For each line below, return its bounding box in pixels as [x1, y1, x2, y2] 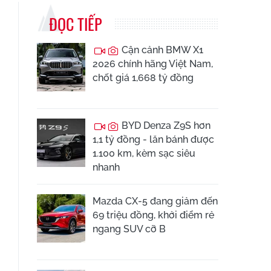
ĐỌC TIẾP [49, 12, 102, 36]
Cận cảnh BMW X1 [119, 44, 203, 56]
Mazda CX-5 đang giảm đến [93, 195, 218, 207]
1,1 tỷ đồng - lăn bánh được [93, 134, 214, 145]
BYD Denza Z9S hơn [119, 120, 211, 131]
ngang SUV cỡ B [93, 223, 166, 235]
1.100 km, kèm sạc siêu [93, 148, 195, 159]
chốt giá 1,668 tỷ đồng [93, 72, 194, 83]
